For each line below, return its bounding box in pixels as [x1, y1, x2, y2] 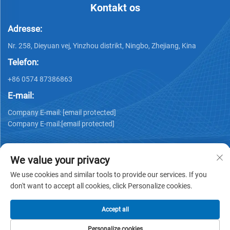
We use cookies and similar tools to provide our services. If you [10, 170, 207, 179]
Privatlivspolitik [94, 200, 147, 209]
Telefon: [8, 57, 39, 67]
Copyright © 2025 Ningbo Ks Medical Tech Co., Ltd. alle [8, 189, 197, 199]
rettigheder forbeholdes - [8, 200, 94, 209]
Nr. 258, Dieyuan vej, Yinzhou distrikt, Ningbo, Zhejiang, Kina [8, 42, 196, 50]
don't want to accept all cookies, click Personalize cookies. [10, 182, 193, 190]
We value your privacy [10, 154, 109, 166]
